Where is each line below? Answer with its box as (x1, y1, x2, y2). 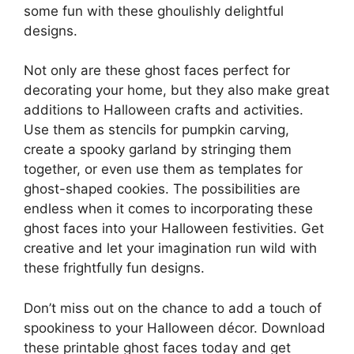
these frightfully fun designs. (24, 260, 205, 277)
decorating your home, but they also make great (24, 82, 330, 99)
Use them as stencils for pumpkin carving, (24, 122, 289, 138)
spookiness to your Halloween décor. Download (24, 319, 326, 336)
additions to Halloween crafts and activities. (24, 102, 303, 119)
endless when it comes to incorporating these (24, 201, 313, 217)
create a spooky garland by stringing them (24, 141, 292, 158)
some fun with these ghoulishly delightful (24, 2, 284, 19)
